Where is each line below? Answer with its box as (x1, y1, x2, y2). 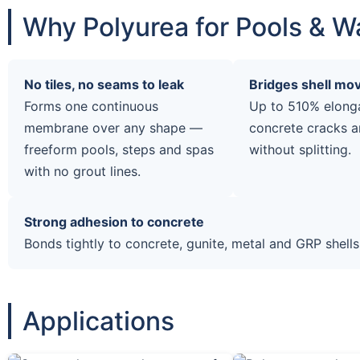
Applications (22, 305, 174, 337)
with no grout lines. (24, 162, 141, 179)
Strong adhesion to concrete (24, 213, 204, 230)
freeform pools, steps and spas (24, 141, 214, 157)
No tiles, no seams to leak (24, 76, 184, 92)
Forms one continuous (24, 97, 158, 114)
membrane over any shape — (24, 119, 202, 136)
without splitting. (249, 141, 351, 157)
